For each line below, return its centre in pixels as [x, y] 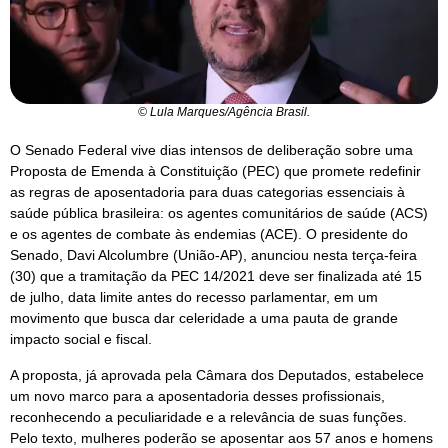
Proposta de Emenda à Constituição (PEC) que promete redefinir [215, 171]
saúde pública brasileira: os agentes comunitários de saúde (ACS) [219, 213]
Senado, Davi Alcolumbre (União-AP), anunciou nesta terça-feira [213, 255]
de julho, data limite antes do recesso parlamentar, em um [194, 297]
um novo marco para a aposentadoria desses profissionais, [197, 395]
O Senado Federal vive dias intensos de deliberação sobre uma [211, 150]
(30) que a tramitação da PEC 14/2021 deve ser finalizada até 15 [216, 276]
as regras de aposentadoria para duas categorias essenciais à [207, 192]
